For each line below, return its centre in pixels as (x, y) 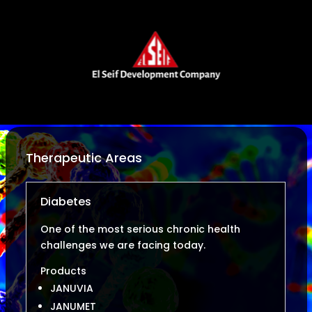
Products (63, 271)
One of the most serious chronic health (140, 229)
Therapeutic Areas (84, 158)
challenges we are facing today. (123, 245)
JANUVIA (72, 289)
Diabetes (66, 202)
